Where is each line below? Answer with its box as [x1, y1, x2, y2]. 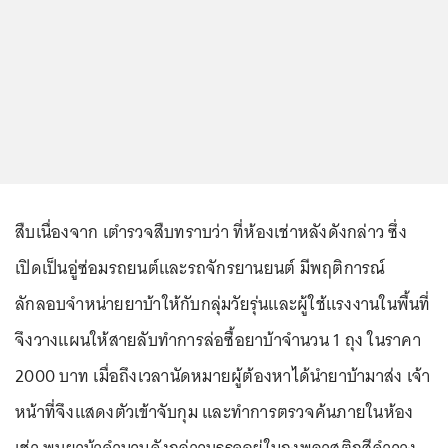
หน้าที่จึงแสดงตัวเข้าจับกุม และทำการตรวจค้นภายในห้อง [15, 397, 414, 427]
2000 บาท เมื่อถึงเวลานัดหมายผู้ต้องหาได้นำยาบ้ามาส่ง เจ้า [15, 361, 431, 391]
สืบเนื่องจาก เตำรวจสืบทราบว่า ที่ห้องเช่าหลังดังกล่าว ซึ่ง [15, 217, 407, 247]
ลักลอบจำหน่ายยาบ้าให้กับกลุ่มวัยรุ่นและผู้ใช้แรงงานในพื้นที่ [15, 289, 431, 319]
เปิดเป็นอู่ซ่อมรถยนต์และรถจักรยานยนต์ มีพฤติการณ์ [15, 253, 386, 283]
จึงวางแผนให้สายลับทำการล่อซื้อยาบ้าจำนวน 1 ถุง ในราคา [15, 325, 421, 355]
